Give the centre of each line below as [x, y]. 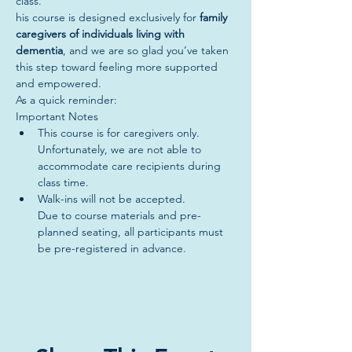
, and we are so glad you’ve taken [147, 50]
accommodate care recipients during [131, 166]
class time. [63, 182]
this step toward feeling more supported [118, 67]
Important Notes [57, 116]
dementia [39, 50]
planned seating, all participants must [132, 232]
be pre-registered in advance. [112, 248]
